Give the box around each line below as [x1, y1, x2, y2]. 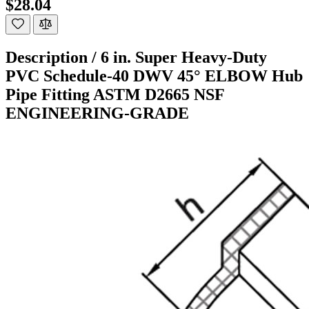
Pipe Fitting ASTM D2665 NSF [6, 85, 224, 103]
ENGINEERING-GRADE [6, 103, 189, 122]
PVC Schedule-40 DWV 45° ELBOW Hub [6, 66, 303, 85]
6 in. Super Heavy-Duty [101, 48, 267, 66]
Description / [6, 48, 101, 66]
